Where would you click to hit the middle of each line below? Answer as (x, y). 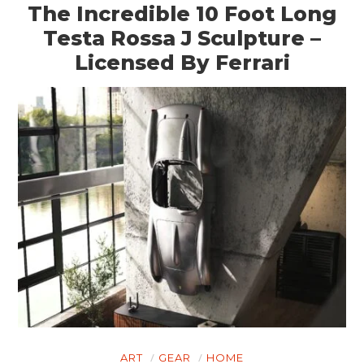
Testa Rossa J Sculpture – (182, 38)
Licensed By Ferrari (182, 63)
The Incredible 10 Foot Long (182, 14)
